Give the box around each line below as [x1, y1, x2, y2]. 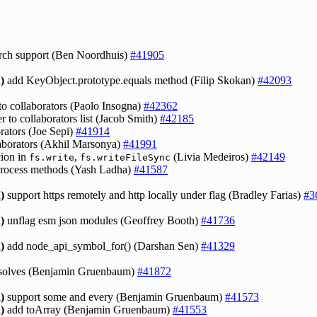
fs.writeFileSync [80, 151, 171, 163]
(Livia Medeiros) [171, 150, 251, 163]
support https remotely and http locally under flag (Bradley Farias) [4, 188, 304, 201]
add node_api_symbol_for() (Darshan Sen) [4, 239, 201, 252]
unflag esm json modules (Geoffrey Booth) [4, 214, 201, 226]
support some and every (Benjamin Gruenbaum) [4, 290, 225, 303]
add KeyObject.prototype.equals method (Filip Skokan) [4, 74, 258, 86]
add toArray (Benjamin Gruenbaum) [4, 303, 173, 316]
